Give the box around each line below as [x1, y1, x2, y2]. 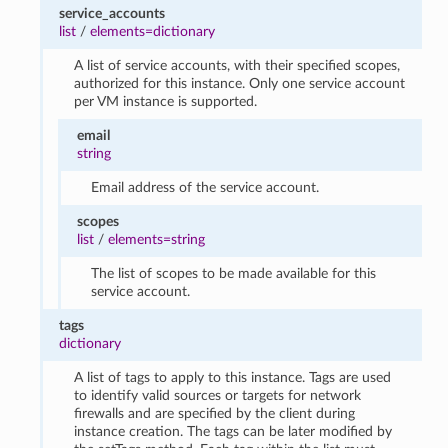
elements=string [107, 231, 205, 247]
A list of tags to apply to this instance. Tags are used [73, 369, 391, 385]
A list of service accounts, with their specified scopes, [73, 57, 400, 73]
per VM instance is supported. [73, 93, 257, 109]
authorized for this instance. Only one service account [73, 75, 405, 91]
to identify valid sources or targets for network [73, 387, 361, 403]
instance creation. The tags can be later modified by [73, 423, 392, 439]
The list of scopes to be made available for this [91, 265, 377, 281]
